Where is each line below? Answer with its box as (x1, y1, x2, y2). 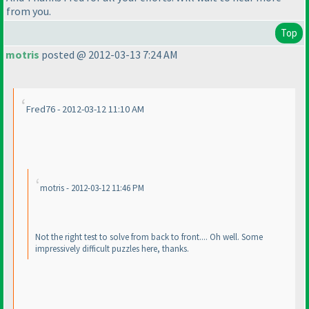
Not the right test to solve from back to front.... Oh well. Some (35, 231, 263, 243)
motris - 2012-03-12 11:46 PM (40, 182, 144, 195)
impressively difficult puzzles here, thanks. (35, 243, 189, 255)
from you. (6, 4, 51, 19)
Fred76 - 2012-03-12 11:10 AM (26, 103, 144, 116)
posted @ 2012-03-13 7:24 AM (39, 48, 178, 62)
